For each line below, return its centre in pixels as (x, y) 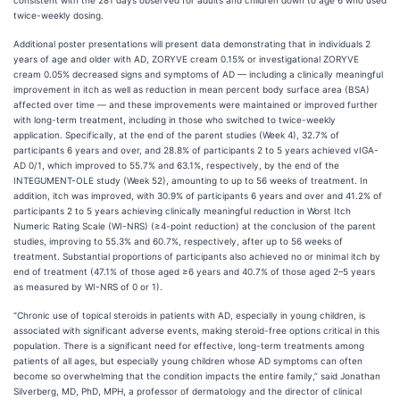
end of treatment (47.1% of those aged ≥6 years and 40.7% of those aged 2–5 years (194, 271)
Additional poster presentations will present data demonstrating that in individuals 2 (192, 44)
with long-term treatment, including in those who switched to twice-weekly (175, 120)
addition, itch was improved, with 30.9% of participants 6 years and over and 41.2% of (198, 196)
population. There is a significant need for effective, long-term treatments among (189, 346)
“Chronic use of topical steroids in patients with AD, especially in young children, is (189, 315)
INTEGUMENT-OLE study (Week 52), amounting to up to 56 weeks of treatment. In (191, 180)
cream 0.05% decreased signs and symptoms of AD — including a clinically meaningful (198, 74)
